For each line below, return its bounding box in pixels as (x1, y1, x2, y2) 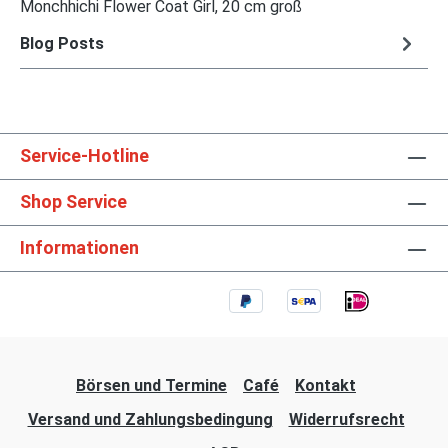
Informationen (20, 237, 139, 259)
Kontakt (295, 376, 356, 396)
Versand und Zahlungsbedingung (27, 410, 273, 430)
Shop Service (20, 191, 127, 213)
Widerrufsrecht (288, 410, 405, 430)
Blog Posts (20, 33, 104, 53)
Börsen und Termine (76, 376, 227, 396)
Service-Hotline (20, 145, 149, 167)
